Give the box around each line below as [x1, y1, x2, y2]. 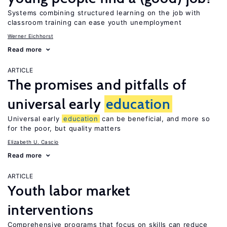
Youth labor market [8, 182, 131, 199]
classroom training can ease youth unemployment [8, 18, 182, 26]
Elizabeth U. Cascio [8, 139, 59, 145]
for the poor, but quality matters [8, 124, 122, 132]
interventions [8, 201, 94, 218]
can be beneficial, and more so [99, 115, 210, 123]
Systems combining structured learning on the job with [8, 9, 201, 17]
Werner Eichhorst [8, 33, 53, 39]
